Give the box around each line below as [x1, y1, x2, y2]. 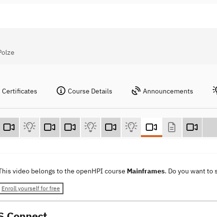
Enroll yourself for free [1, 185, 60, 192]
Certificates [2, 87, 37, 95]
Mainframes [127, 167, 165, 176]
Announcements [143, 87, 193, 95]
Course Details [68, 87, 112, 95]
